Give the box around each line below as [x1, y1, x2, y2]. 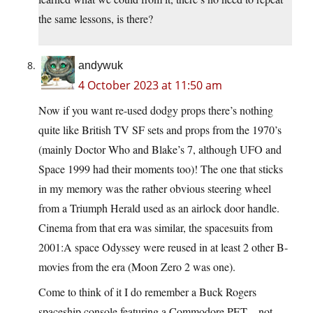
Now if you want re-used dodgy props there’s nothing [38, 102, 273, 117]
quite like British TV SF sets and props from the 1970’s [38, 122, 282, 137]
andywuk [78, 59, 123, 71]
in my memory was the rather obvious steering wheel [38, 180, 271, 196]
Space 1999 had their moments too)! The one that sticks [38, 161, 283, 176]
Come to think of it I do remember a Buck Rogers [38, 284, 256, 299]
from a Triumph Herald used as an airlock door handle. [38, 200, 279, 215]
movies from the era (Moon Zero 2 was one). [38, 259, 235, 274]
